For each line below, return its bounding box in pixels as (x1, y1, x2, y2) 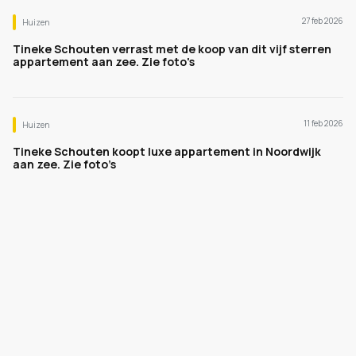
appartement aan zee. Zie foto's (13, 54, 195, 69)
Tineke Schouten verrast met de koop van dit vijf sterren (13, 41, 331, 56)
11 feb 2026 (304, 118, 343, 129)
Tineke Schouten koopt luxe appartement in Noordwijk (13, 144, 321, 159)
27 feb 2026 (302, 15, 343, 26)
